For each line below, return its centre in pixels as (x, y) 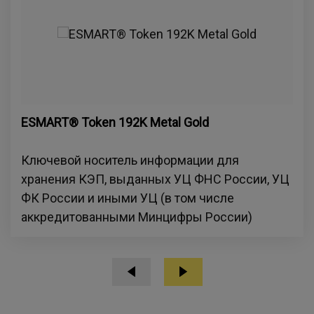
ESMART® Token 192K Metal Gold (115, 122)
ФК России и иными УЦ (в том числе (128, 198)
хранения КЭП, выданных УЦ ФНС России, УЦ (155, 179)
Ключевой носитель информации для (130, 160)
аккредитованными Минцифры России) (137, 217)
